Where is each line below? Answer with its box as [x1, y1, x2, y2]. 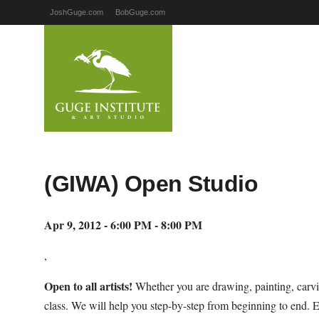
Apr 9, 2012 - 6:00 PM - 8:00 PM [44, 216, 202, 233]
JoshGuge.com [49, 8, 103, 16]
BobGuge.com [115, 8, 165, 16]
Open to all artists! [44, 277, 132, 294]
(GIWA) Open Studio [44, 171, 258, 197]
